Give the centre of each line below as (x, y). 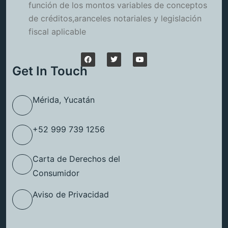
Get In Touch (50, 71)
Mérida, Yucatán (64, 100)
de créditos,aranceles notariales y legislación (115, 19)
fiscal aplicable (57, 32)
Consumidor (56, 173)
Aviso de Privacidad (71, 194)
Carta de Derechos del (76, 159)
